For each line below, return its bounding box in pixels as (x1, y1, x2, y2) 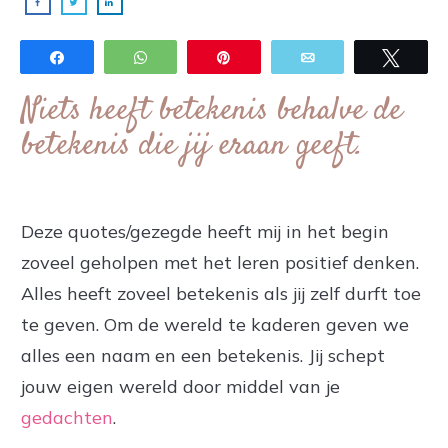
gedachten (21, 406, 113, 429)
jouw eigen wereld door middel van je (21, 375, 340, 398)
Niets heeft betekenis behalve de (21, 88, 402, 134)
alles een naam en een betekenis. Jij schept (21, 344, 385, 367)
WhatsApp (161, 50, 228, 64)
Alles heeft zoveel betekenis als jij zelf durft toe (21, 282, 421, 305)
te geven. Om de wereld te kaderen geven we (21, 313, 409, 336)
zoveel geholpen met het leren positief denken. (21, 251, 419, 274)
